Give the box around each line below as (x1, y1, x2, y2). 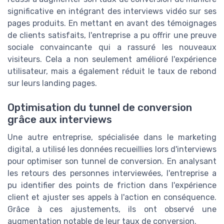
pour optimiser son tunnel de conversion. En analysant (7, 156, 216, 166)
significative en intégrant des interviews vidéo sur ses (7, 6, 216, 16)
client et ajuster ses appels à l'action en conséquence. (7, 192, 216, 202)
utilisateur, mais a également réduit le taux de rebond (7, 66, 216, 76)
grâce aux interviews (7, 113, 112, 126)
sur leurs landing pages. (7, 78, 97, 88)
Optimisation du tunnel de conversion (7, 101, 192, 114)
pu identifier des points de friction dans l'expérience (7, 180, 216, 190)
